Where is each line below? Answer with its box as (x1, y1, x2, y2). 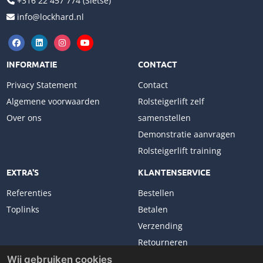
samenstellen (137, 112, 191, 123)
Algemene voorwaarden (6, 95, 100, 107)
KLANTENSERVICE (137, 166, 210, 177)
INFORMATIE (6, 58, 57, 69)
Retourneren (137, 236, 188, 248)
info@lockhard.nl (16, 11, 84, 23)
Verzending (137, 220, 183, 231)
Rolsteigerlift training (137, 144, 221, 156)
